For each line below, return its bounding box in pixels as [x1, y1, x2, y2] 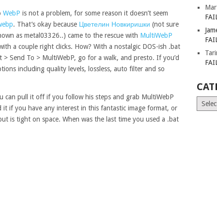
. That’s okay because [13, 20, 79, 28]
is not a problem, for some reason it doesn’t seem [20, 9, 168, 17]
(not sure [150, 20, 179, 28]
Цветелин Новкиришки [79, 20, 150, 28]
